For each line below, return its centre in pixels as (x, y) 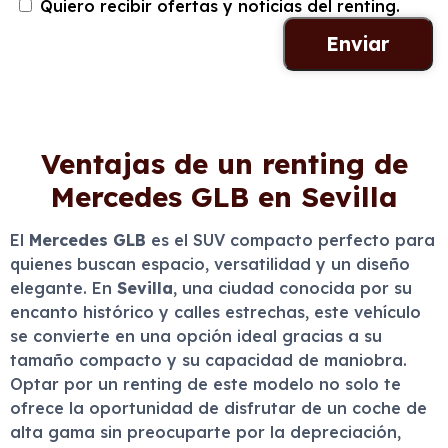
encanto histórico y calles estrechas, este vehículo (215, 312)
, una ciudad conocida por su (292, 288)
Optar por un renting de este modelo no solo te (205, 384)
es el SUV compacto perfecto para (290, 240)
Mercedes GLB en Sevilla (224, 196)
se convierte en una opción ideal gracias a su (196, 336)
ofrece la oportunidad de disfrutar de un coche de (218, 408)
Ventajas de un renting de (224, 163)
